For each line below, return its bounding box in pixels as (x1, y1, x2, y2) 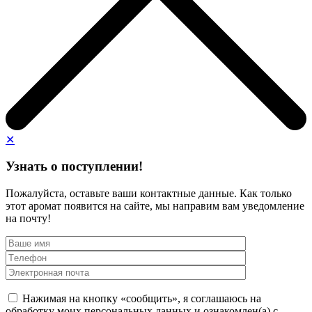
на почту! (6, 212, 51, 225)
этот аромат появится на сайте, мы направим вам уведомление (6, 200, 304, 212)
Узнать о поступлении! (6, 159, 143, 174)
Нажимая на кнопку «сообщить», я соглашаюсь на (22, 292, 261, 305)
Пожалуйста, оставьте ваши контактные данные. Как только (6, 187, 292, 200)
